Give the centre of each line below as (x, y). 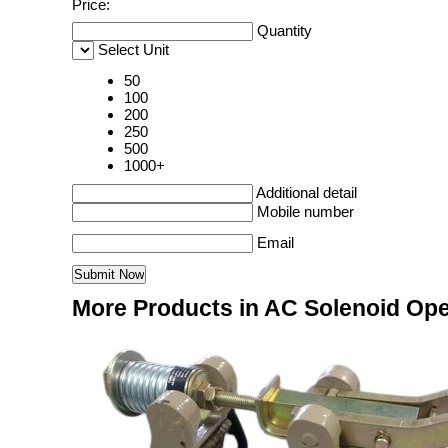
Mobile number (305, 211)
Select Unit (133, 49)
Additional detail (306, 192)
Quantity (284, 30)
